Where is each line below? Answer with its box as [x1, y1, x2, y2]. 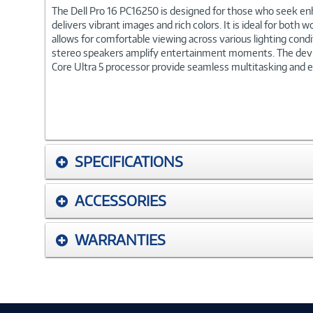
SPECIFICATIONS [75, 152, 183, 170]
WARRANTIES [75, 230, 166, 249]
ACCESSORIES [75, 191, 166, 210]
